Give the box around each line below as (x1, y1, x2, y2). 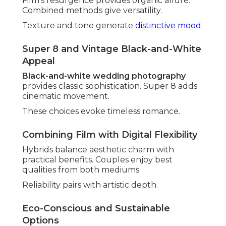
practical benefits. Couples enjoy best (22, 155, 173, 165)
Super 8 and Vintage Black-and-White (22, 43, 201, 55)
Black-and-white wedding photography (22, 71, 186, 81)
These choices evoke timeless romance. (22, 106, 180, 117)
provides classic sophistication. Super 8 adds (22, 81, 197, 91)
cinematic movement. (22, 91, 109, 101)
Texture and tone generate (22, 21, 135, 31)
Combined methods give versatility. (22, 6, 162, 16)
